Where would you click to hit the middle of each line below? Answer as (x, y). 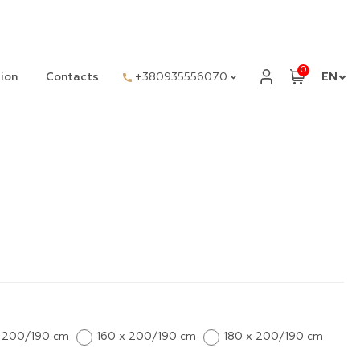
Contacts (72, 77)
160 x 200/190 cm (146, 337)
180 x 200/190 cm (273, 337)
